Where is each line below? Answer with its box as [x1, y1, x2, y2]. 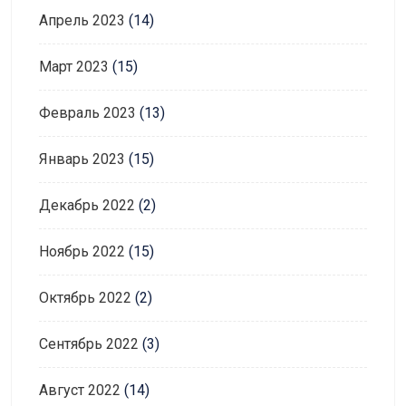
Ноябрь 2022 [39, 242, 125, 260]
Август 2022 [39, 381, 121, 399]
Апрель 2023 [39, 11, 125, 29]
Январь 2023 [39, 150, 125, 168]
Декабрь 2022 [39, 196, 135, 214]
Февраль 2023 [39, 103, 136, 121]
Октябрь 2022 [39, 288, 131, 306]
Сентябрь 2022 [39, 334, 139, 353]
